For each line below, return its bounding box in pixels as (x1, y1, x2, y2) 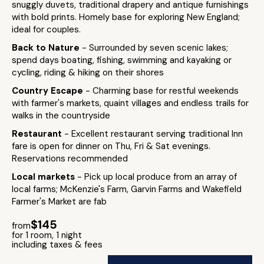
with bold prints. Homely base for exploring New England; (12, 11, 240, 23)
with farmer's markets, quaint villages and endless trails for (12, 97, 249, 109)
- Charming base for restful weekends (85, 85, 239, 97)
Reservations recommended (12, 153, 128, 164)
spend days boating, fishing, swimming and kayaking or (12, 54, 232, 66)
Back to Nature (12, 42, 82, 54)
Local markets (12, 171, 77, 183)
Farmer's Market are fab (12, 196, 107, 207)
